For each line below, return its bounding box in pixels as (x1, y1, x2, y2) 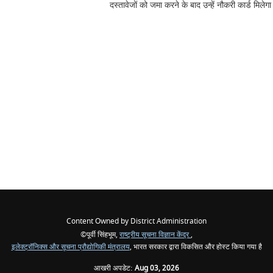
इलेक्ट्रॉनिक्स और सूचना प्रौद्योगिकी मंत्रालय (11, 242, 130, 252)
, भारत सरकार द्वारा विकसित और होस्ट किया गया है (129, 242, 262, 252)
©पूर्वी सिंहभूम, (80, 230, 119, 240)
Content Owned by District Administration (66, 216, 207, 227)
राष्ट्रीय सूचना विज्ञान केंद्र (119, 230, 191, 240)
